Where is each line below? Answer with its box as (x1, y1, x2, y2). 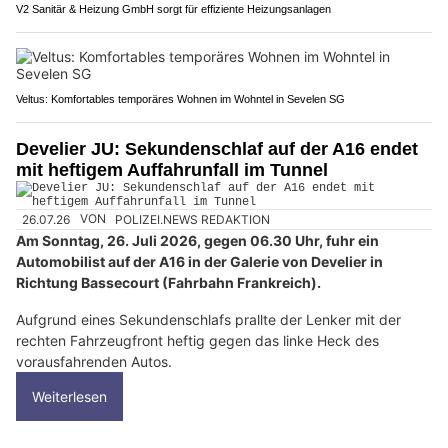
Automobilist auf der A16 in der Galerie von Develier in (16, 252, 383, 270)
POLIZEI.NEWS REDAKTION (115, 211, 271, 227)
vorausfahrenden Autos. (16, 352, 172, 370)
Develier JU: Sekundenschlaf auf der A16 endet (16, 139, 418, 160)
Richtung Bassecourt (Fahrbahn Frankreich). (16, 273, 321, 291)
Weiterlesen (32, 387, 107, 405)
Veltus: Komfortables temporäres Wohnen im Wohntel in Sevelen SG (16, 93, 345, 106)
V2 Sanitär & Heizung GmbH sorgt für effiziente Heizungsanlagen (16, 3, 331, 16)
